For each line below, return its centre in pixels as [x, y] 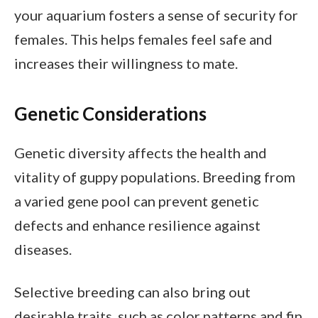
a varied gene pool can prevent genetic [137, 201]
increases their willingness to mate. [126, 64]
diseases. [43, 250]
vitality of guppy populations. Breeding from [155, 177]
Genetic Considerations [110, 114]
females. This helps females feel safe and [143, 39]
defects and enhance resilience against [137, 225]
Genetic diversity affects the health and [141, 153]
